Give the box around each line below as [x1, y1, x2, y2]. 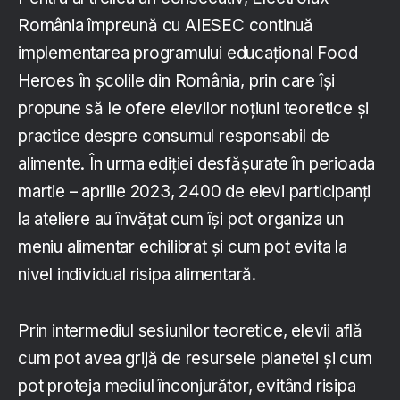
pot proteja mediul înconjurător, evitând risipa [18, 376, 356, 397]
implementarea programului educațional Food [18, 43, 358, 64]
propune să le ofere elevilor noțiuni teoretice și [18, 98, 370, 120]
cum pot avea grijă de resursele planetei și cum [18, 348, 372, 370]
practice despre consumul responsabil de [18, 126, 330, 147]
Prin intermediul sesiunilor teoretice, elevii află [18, 321, 362, 342]
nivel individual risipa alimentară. [18, 264, 257, 286]
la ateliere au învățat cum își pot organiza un [18, 209, 344, 230]
